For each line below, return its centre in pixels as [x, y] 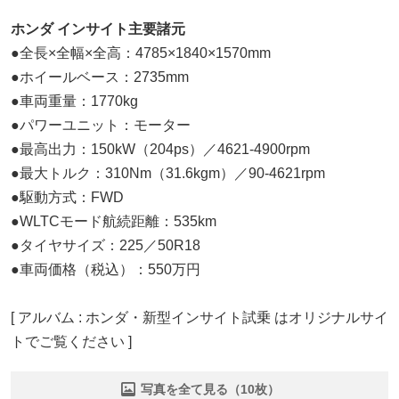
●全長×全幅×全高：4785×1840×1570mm [141, 53]
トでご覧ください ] [71, 341]
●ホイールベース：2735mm [100, 77]
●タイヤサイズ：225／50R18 [106, 245]
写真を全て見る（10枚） [210, 389]
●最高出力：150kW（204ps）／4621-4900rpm [160, 149]
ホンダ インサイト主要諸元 [98, 28]
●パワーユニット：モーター [101, 125]
